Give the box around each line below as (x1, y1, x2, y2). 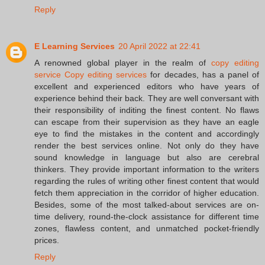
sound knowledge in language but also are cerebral (34, 153, 259, 163)
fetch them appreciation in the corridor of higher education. (34, 188, 259, 198)
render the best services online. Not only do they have (34, 141, 259, 151)
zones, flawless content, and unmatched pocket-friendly (34, 224, 259, 234)
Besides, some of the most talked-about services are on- (34, 200, 259, 210)
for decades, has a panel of (147, 70, 260, 80)
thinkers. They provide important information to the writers (34, 164, 259, 174)
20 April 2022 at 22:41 (118, 41, 201, 51)
